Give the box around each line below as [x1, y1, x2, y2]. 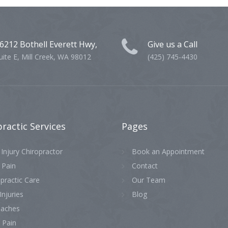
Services [30, 120, 66, 132]
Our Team [132, 175, 165, 185]
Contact [132, 161, 158, 170]
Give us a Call [148, 39, 197, 50]
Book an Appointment [132, 147, 205, 156]
